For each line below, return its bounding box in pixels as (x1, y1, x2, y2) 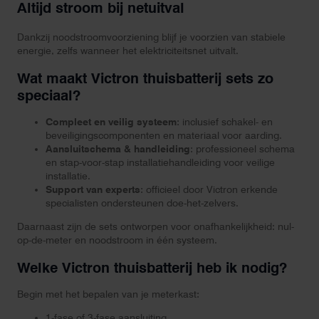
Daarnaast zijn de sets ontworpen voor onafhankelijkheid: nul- (17, 221, 294, 233)
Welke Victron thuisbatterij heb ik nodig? (17, 258, 287, 276)
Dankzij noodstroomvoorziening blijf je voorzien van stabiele (17, 31, 286, 43)
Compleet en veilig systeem (46, 116, 177, 128)
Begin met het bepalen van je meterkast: (17, 288, 199, 300)
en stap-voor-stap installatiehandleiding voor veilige (46, 157, 275, 169)
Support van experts (46, 184, 140, 196)
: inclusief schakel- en (177, 116, 273, 128)
